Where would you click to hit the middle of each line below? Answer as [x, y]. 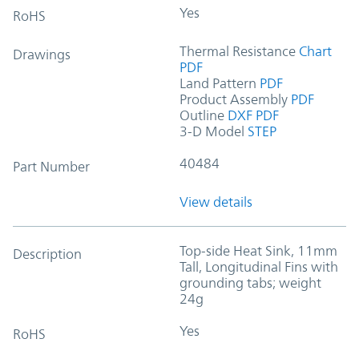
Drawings [42, 54]
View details [216, 202]
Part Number [51, 166]
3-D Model [212, 131]
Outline [202, 115]
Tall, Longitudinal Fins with [259, 266]
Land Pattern [218, 83]
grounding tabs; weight [250, 282]
